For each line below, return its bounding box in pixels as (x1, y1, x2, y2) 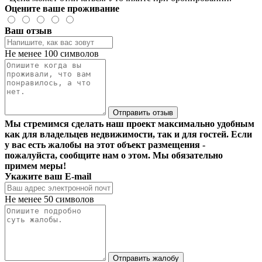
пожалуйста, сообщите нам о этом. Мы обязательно (5, 150, 223, 160)
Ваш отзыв (5, 25, 52, 36)
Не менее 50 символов (5, 194, 94, 204)
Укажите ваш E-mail (5, 171, 91, 181)
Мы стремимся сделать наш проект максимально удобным (5, 118, 254, 129)
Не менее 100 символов (5, 48, 99, 58)
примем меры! (5, 160, 66, 171)
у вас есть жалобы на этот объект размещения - (5, 139, 205, 150)
